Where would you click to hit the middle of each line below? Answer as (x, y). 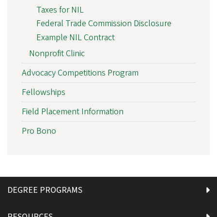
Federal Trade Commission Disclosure (104, 24)
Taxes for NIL (60, 10)
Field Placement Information (73, 112)
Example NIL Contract (76, 37)
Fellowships (44, 93)
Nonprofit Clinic (57, 54)
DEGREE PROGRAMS (45, 190)
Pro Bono (39, 131)
